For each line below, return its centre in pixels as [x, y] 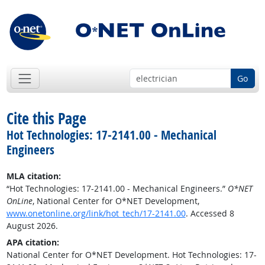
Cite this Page [46, 119]
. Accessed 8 [210, 214]
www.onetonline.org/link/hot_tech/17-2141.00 [96, 214]
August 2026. [32, 226]
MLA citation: [33, 176]
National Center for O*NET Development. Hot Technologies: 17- [131, 255]
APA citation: [33, 243]
